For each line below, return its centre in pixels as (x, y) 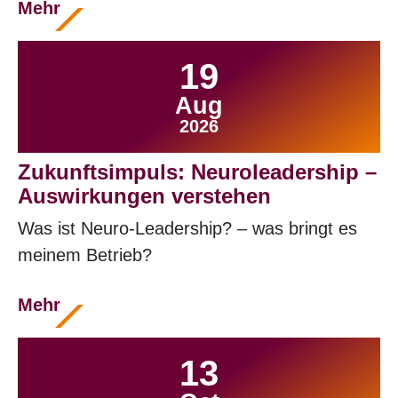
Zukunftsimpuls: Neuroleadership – (197, 172)
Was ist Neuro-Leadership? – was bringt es (187, 228)
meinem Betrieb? (85, 255)
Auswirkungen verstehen (144, 196)
